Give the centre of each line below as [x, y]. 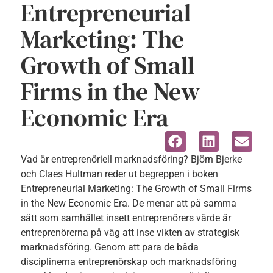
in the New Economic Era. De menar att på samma [128, 204]
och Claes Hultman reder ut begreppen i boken [119, 174]
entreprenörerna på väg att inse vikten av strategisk [130, 233]
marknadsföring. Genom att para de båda [109, 247]
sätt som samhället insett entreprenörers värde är [126, 218]
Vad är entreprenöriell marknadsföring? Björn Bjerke [131, 160]
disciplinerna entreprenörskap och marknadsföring [129, 262]
